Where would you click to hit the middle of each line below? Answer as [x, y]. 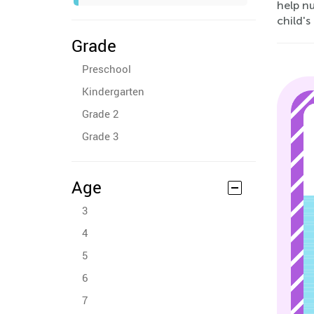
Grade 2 [100, 114]
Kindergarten [113, 91]
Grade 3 [100, 136]
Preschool [107, 69]
